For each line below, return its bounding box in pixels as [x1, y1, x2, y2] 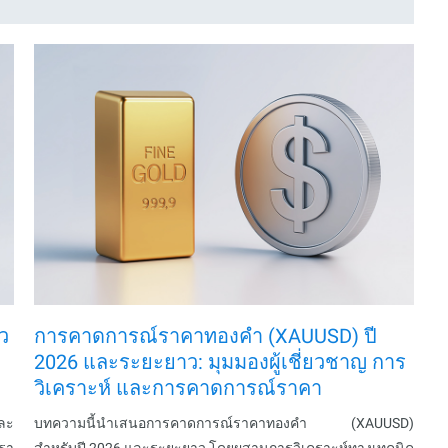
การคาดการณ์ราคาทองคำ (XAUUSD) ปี [34, 324, 377, 349]
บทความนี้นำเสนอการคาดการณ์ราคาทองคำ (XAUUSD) [34, 415, 414, 432]
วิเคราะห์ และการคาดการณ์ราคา [34, 376, 322, 401]
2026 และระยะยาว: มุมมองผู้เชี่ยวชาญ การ [34, 350, 406, 375]
